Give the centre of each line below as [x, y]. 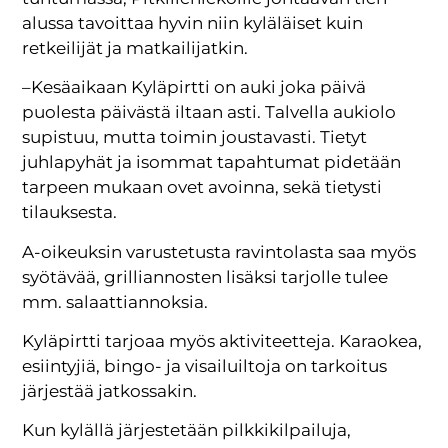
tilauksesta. [70, 212]
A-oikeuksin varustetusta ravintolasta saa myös [219, 251]
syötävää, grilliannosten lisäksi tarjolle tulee [205, 276]
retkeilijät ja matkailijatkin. [135, 47]
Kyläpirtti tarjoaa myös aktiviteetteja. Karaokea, [222, 341]
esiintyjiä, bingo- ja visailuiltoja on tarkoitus [205, 366]
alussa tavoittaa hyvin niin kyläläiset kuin [193, 22]
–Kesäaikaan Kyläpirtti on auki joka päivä [194, 87]
